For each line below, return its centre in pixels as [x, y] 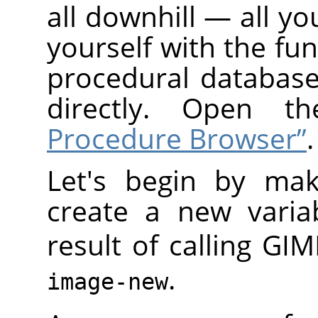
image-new [108, 282]
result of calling [154, 245]
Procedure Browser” [177, 138]
